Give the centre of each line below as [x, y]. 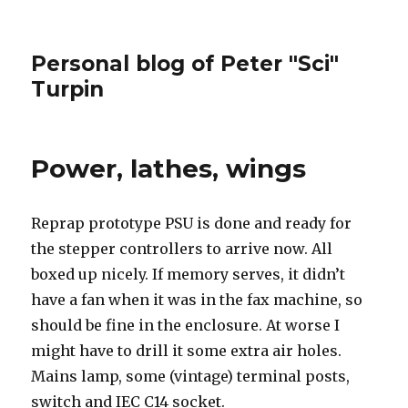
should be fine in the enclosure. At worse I [186, 325]
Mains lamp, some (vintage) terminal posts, [191, 376]
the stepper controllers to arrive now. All [182, 249]
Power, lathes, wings [169, 168]
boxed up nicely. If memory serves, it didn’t [189, 274]
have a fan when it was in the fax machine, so [197, 300]
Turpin [68, 89]
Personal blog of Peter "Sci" [185, 64]
